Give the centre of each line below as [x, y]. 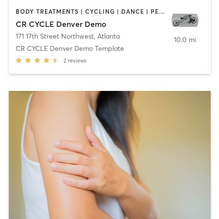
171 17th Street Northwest [55, 36]
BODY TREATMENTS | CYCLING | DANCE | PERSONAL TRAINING [162, 11]
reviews [77, 61]
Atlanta [108, 36]
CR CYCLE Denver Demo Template [70, 49]
